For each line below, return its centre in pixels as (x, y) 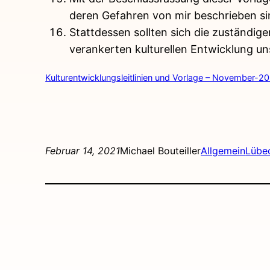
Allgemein (223, 151)
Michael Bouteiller (161, 151)
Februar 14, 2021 (83, 151)
